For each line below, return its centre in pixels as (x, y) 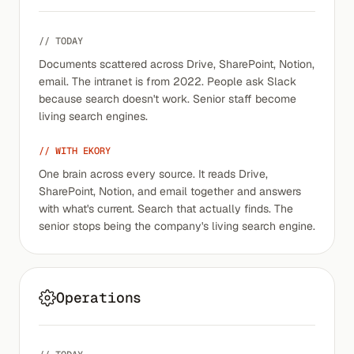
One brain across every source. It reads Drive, (153, 174)
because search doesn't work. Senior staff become (168, 99)
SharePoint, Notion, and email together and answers (170, 191)
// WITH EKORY (75, 151)
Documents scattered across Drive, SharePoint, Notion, (177, 64)
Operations (99, 298)
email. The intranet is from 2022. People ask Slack (168, 81)
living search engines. (93, 116)
